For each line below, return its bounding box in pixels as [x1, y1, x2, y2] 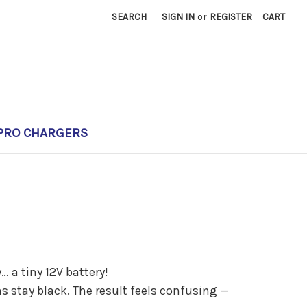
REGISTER [210, 11, 253, 23]
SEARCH [112, 11, 147, 23]
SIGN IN [162, 11, 195, 23]
